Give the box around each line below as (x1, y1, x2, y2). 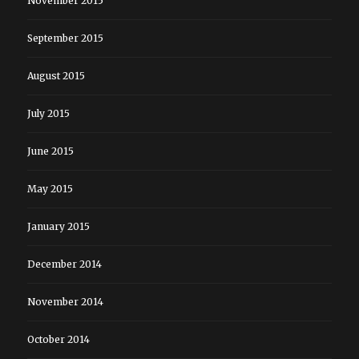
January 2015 (26, 220, 90, 232)
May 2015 (26, 182, 73, 195)
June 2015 (26, 144, 74, 157)
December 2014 (26, 257, 102, 270)
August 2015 (26, 69, 85, 82)
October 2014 (26, 333, 90, 345)
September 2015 (26, 31, 103, 44)
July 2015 (26, 107, 70, 119)
